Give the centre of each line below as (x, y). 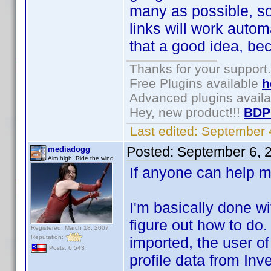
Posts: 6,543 (66, 248)
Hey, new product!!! (187, 112)
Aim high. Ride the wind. (82, 158)
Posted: (152, 152)
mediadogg (69, 149)
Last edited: (164, 131)
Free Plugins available (196, 83)
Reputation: (48, 237)
